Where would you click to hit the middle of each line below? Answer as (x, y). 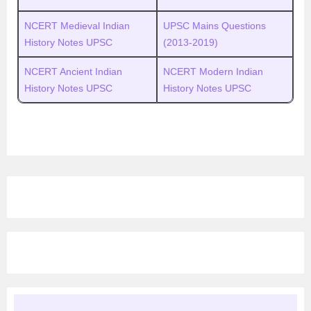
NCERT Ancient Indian (73, 72)
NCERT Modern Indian (213, 72)
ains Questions (233, 26)
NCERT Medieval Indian (77, 26)
